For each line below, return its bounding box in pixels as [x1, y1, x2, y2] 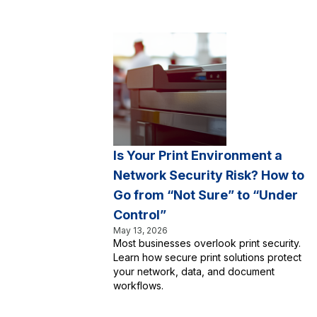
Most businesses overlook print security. [113, 237, 301, 249]
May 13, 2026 [113, 225, 168, 236]
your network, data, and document [113, 265, 275, 277]
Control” [113, 207, 166, 222]
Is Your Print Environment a [113, 148, 282, 163]
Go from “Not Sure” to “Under [113, 188, 298, 202]
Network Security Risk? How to [113, 168, 304, 183]
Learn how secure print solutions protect [113, 251, 301, 263]
